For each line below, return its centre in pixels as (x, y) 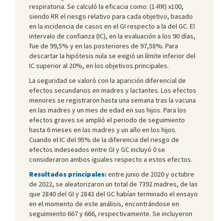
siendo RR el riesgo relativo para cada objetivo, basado (111, 16)
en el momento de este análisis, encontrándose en (104, 203)
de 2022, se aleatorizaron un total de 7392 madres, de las (113, 184)
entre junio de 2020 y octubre (150, 174)
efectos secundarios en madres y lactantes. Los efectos (113, 90)
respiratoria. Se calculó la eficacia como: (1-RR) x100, (106, 6)
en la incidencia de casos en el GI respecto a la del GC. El (112, 26)
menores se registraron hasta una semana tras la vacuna (112, 100)
